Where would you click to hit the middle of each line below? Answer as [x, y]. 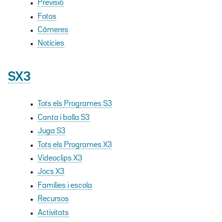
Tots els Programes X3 [75, 145]
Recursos [53, 199]
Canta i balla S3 [64, 118]
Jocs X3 [51, 172]
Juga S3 [52, 132]
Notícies [51, 44]
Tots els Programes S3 [75, 104]
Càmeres [53, 30]
